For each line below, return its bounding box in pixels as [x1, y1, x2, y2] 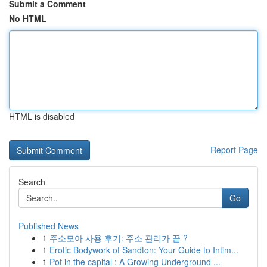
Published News [18, 220, 79, 232]
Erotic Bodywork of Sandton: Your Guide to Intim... [49, 244, 238, 256]
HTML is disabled [9, 110, 74, 122]
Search [18, 176, 45, 188]
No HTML [9, 13, 46, 24]
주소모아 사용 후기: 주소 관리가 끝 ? [49, 232, 188, 244]
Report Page [210, 144, 258, 156]
